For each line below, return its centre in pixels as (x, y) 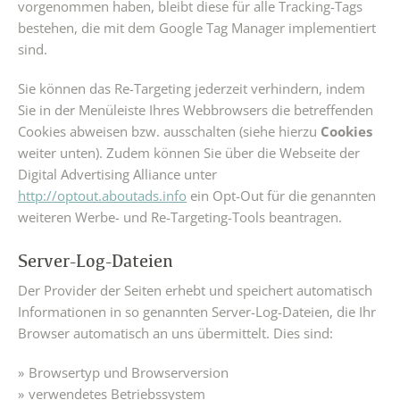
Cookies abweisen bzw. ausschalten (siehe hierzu (169, 131)
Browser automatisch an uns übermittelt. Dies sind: (175, 333)
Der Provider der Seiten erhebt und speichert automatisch (195, 290)
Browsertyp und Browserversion (129, 372)
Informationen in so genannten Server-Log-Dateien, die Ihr (197, 312)
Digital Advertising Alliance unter (117, 174)
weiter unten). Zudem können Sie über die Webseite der (189, 153)
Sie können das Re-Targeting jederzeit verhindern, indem (192, 88)
